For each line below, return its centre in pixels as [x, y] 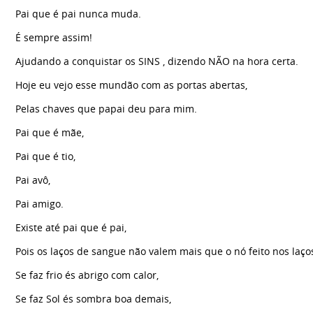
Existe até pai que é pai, [71, 227]
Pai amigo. [39, 203]
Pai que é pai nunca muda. [78, 13]
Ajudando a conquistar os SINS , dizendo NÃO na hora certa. [158, 61]
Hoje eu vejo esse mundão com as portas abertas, [131, 85]
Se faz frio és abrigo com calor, [87, 275]
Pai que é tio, [45, 156]
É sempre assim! [54, 37]
